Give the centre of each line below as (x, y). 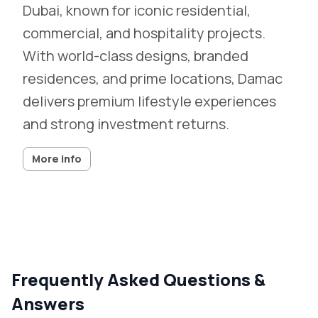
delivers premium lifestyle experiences (149, 101)
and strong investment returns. (126, 124)
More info (57, 159)
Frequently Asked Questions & (138, 279)
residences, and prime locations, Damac (153, 78)
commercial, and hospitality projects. (144, 33)
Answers (48, 303)
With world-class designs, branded (136, 56)
